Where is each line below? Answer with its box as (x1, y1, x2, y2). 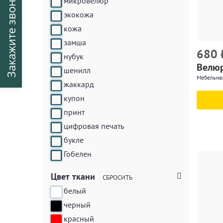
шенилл (64, 65, 91, 75)
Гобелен (64, 149, 92, 159)
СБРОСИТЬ (103, 173, 132, 182)
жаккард (64, 79, 94, 89)
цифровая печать (64, 121, 124, 131)
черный (64, 200, 91, 210)
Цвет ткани (51, 171, 95, 182)
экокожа (64, 9, 94, 19)
